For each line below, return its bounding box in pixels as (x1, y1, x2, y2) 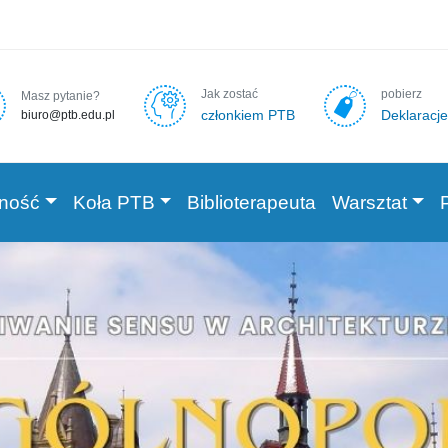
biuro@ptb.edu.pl (20, 108, 115, 122)
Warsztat (332, 191, 408, 213)
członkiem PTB (200, 107, 295, 123)
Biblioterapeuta (187, 191, 317, 213)
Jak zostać (200, 87, 258, 101)
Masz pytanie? (20, 89, 100, 103)
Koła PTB (72, 191, 155, 213)
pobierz (380, 87, 422, 101)
